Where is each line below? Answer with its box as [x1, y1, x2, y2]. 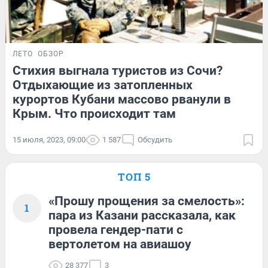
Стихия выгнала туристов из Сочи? [13, 63, 223, 78]
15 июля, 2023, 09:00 [13, 135, 86, 144]
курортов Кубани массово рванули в [13, 92, 231, 106]
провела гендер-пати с [48, 222, 183, 237]
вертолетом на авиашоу [48, 236, 191, 251]
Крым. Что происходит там [13, 106, 176, 121]
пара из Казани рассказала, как [48, 208, 236, 223]
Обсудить [138, 135, 172, 144]
